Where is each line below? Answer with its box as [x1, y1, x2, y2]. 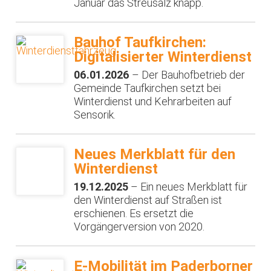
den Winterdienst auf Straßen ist [74, 193, 223, 206]
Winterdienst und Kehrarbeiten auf [74, 94, 232, 108]
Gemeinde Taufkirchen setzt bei [74, 81, 221, 94]
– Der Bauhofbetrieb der [129, 68, 246, 81]
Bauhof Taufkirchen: [74, 34, 207, 51]
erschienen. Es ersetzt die [74, 206, 194, 220]
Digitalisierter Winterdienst [74, 48, 252, 66]
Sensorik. [74, 108, 116, 121]
